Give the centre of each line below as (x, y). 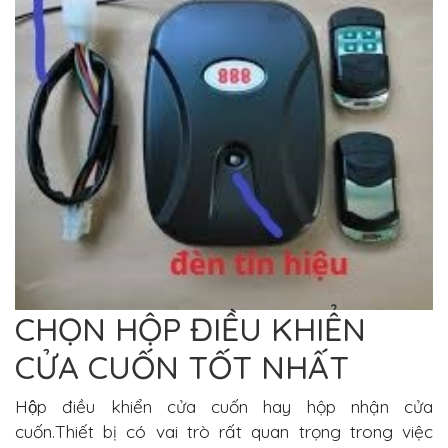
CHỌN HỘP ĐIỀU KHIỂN (190, 328)
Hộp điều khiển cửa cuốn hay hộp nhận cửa (224, 406)
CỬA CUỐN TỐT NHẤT (182, 366)
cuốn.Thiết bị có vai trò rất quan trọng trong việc (224, 431)
